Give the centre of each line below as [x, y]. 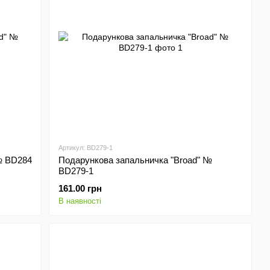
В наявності [80, 201]
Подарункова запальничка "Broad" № [136, 160]
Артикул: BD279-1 [86, 148]
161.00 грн [80, 188]
